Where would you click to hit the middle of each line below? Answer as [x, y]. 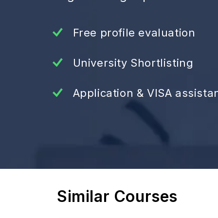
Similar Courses [117, 197]
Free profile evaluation [134, 32]
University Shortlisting [133, 63]
